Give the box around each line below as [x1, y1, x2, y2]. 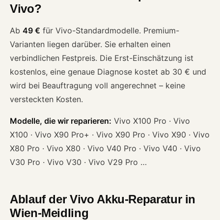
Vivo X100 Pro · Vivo [111, 115, 190, 126]
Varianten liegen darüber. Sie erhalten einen [10, 39, 170, 49]
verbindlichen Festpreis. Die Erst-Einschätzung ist [10, 53, 193, 63]
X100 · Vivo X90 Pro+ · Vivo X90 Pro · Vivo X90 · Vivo [10, 129, 210, 139]
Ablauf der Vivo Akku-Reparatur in [10, 192, 196, 206]
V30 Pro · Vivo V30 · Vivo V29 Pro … [10, 157, 147, 167]
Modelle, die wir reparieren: [10, 115, 111, 126]
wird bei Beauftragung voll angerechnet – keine [10, 80, 185, 90]
